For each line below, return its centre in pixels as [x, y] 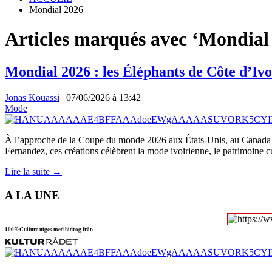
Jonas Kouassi [32, 97]
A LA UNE [32, 195]
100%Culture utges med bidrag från [49, 229]
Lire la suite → [33, 171]
